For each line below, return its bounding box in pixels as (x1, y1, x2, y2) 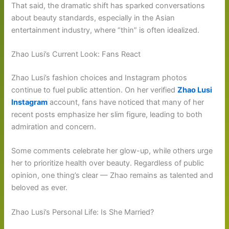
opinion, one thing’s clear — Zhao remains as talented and (11, 171, 214, 180)
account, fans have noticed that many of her (48, 97, 204, 107)
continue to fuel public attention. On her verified (11, 85, 178, 95)
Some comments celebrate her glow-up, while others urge (11, 146, 213, 156)
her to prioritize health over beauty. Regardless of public (11, 158, 204, 168)
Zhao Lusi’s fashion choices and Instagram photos (11, 73, 188, 82)
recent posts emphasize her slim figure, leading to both (11, 109, 203, 119)
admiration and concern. (11, 122, 97, 131)
